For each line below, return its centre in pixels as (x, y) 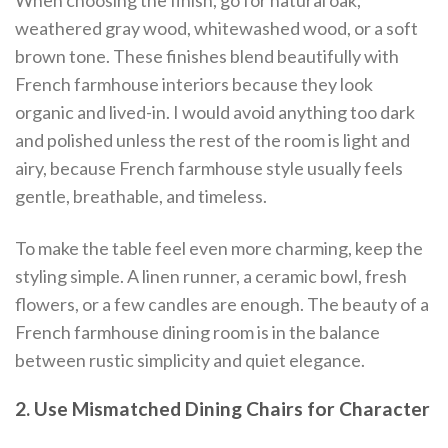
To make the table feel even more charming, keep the (219, 247)
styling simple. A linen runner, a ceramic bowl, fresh (211, 275)
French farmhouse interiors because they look (194, 84)
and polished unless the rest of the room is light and (212, 140)
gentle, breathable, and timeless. (141, 196)
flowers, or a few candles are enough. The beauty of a (222, 303)
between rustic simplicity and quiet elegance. (190, 359)
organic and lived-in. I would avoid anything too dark (215, 112)
